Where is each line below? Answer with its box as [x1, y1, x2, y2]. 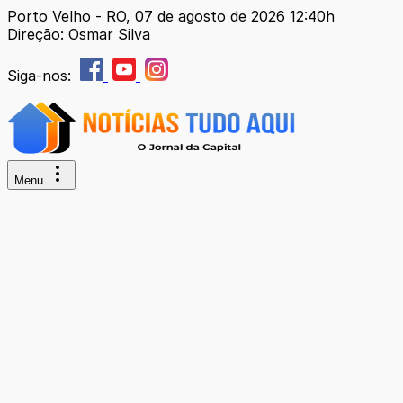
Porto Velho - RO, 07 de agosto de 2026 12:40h [7, 7, 335, 25]
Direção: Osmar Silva [7, 25, 150, 43]
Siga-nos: [7, 67, 76, 85]
